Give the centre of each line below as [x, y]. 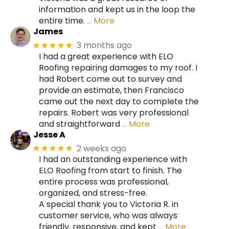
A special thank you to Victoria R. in [109, 204]
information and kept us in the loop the [117, 10]
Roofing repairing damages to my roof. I [118, 67]
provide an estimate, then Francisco [111, 90]
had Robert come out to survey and [110, 79]
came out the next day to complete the [119, 101]
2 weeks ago [102, 148]
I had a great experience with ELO [106, 56]
